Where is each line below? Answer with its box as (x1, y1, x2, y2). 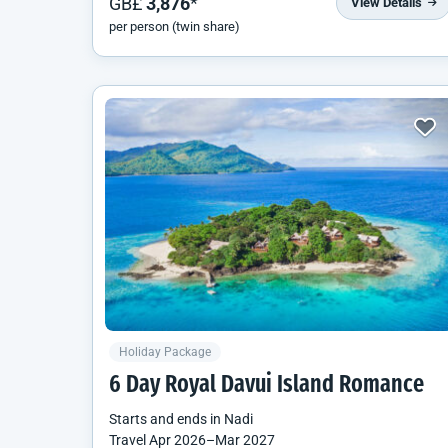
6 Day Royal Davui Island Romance (109, 374, 424, 399)
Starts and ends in (109, 411, 224, 428)
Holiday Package (119, 345, 211, 360)
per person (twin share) (109, 18, 240, 34)
